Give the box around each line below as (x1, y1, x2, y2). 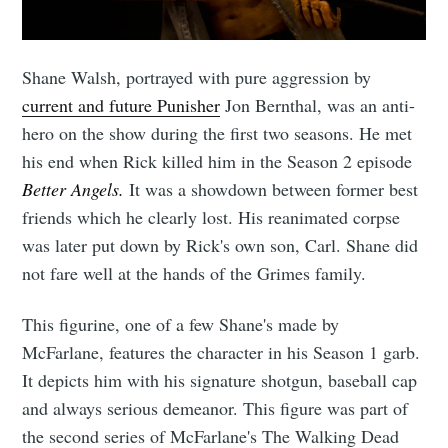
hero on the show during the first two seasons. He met (22, 121, 413, 146)
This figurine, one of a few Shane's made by (22, 312, 340, 337)
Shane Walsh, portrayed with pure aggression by (22, 65, 372, 90)
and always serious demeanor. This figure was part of (22, 396, 409, 421)
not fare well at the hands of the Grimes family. (22, 261, 367, 286)
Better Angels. (22, 177, 125, 202)
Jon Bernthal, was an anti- (220, 93, 416, 118)
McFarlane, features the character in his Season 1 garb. (22, 340, 421, 365)
